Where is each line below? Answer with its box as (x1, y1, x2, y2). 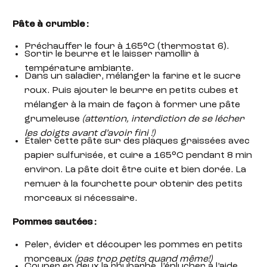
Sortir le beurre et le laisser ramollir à (24, 49, 199, 60)
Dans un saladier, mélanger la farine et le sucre (24, 72, 241, 82)
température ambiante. (24, 64, 133, 74)
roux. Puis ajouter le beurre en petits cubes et (24, 86, 238, 96)
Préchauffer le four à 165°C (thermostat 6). (24, 42, 229, 52)
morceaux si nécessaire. (24, 193, 137, 203)
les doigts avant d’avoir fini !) (24, 129, 155, 139)
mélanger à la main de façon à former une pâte (24, 100, 240, 110)
